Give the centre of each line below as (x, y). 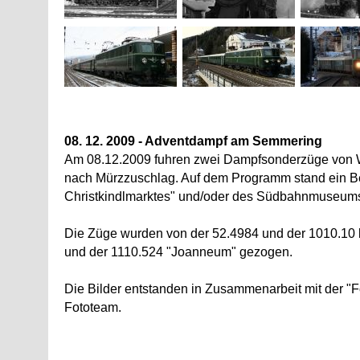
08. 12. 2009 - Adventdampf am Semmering (193, 141)
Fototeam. (93, 307)
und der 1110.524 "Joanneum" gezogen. (178, 252)
